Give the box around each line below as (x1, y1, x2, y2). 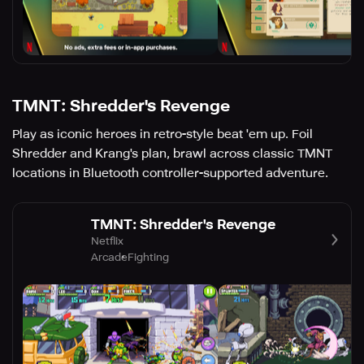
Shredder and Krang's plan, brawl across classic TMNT (12, 146, 332, 162)
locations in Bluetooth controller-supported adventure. (12, 166, 328, 181)
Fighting (128, 250, 169, 263)
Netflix (91, 234, 123, 247)
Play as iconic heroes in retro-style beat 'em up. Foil (12, 127, 313, 142)
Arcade (91, 250, 128, 263)
